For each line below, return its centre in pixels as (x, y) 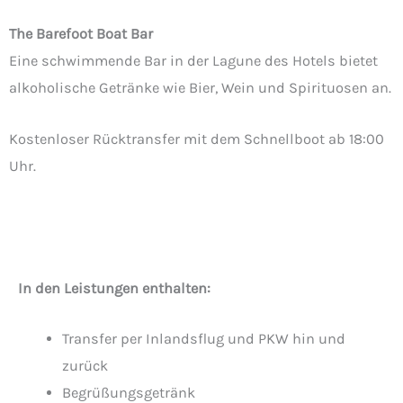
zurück (85, 366)
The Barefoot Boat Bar (81, 34)
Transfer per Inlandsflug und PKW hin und (204, 339)
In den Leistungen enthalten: (114, 288)
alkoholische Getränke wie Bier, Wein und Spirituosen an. (200, 88)
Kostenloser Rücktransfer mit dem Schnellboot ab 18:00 (197, 139)
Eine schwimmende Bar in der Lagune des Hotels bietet (193, 61)
